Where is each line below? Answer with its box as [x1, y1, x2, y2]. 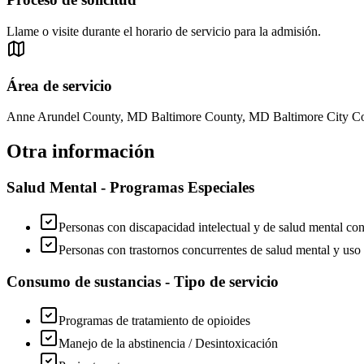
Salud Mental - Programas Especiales [6, 179, 254, 197]
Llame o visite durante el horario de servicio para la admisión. [6, 24, 321, 39]
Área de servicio [6, 76, 112, 94]
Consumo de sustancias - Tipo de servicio [6, 272, 279, 290]
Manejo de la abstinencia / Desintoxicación [58, 336, 278, 351]
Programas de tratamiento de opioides [58, 314, 250, 328]
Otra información [6, 141, 154, 162]
